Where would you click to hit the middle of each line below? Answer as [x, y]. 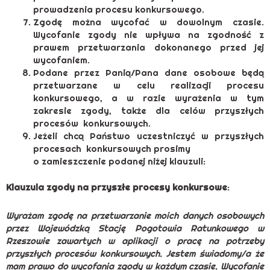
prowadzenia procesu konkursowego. [119, 9]
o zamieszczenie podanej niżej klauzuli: [119, 161]
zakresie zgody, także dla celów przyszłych [149, 110]
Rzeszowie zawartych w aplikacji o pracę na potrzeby [135, 241]
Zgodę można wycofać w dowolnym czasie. [149, 22]
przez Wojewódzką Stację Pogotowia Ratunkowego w [135, 228]
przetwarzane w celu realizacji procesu [149, 85]
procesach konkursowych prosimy [112, 148]
